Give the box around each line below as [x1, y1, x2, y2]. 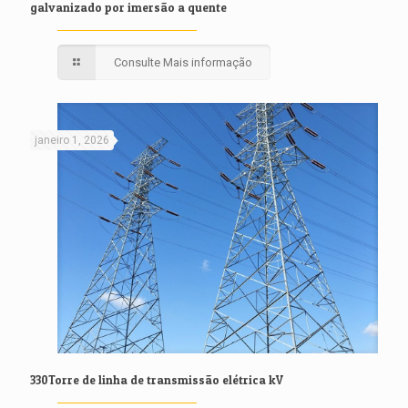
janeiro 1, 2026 [35, 134, 109, 148]
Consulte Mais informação [114, 56, 253, 70]
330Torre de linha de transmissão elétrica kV [30, 372, 283, 388]
